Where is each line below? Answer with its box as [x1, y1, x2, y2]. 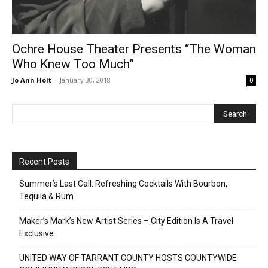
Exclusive [19, 229, 54, 239]
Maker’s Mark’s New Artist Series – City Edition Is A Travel [19, 216, 233, 226]
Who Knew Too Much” [12, 57, 134, 72]
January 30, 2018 [60, 75, 111, 85]
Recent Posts [19, 157, 69, 167]
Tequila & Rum [19, 191, 74, 202]
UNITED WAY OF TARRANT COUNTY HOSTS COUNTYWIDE [19, 253, 237, 263]
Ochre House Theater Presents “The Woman [12, 42, 256, 57]
